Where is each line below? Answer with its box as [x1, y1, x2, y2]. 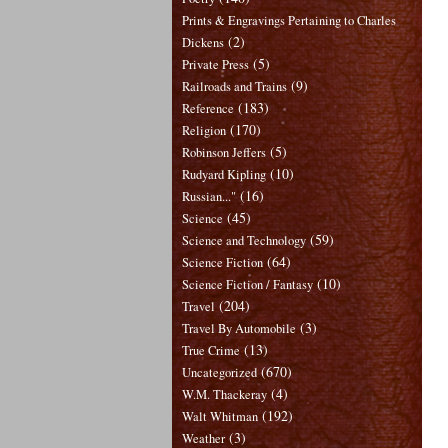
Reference [182, 99, 234, 117]
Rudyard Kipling [182, 165, 266, 183]
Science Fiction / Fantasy [182, 275, 313, 293]
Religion [182, 121, 226, 139]
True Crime [182, 341, 240, 359]
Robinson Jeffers [182, 143, 266, 161]
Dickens [182, 33, 224, 51]
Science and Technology [182, 231, 306, 249]
